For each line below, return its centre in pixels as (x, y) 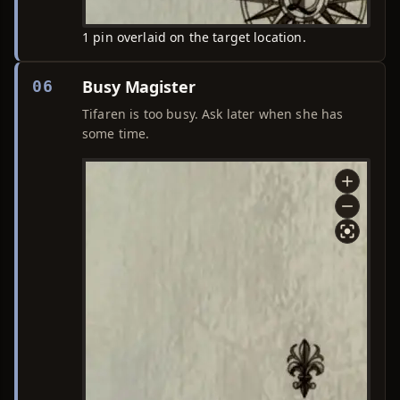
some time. (116, 133)
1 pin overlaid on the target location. (194, 37)
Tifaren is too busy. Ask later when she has (213, 114)
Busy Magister (139, 87)
